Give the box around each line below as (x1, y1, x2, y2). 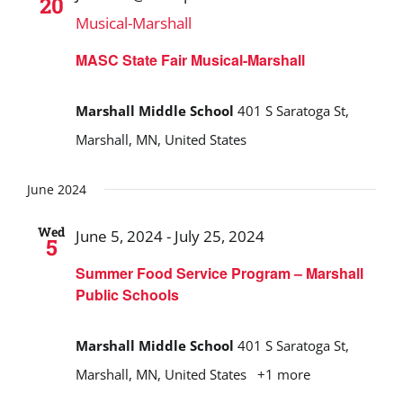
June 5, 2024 (76, 225, 163, 246)
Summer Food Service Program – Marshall (76, 262, 363, 283)
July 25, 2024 (175, 225, 264, 246)
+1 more (254, 364, 310, 383)
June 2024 (27, 180, 86, 198)
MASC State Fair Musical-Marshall (76, 49, 305, 70)
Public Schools (76, 283, 179, 305)
